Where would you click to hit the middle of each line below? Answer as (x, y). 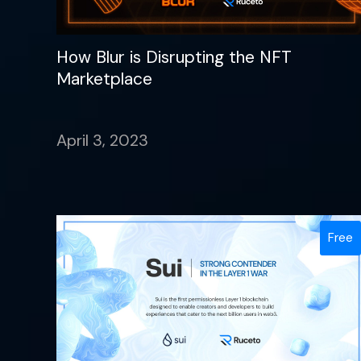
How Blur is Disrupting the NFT (174, 57)
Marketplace (104, 79)
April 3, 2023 (102, 140)
